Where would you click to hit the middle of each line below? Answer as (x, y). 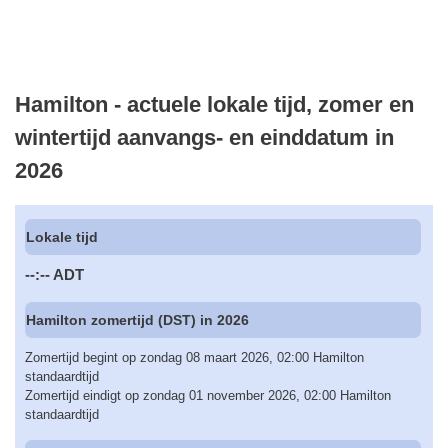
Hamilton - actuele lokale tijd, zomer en (214, 104)
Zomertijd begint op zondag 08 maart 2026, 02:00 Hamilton (194, 358)
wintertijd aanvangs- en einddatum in (204, 137)
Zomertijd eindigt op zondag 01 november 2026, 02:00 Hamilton (208, 396)
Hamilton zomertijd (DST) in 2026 (138, 319)
